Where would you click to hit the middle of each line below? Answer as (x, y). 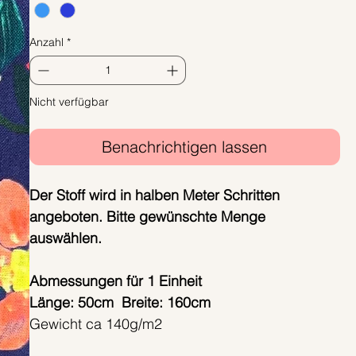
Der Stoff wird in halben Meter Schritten (154, 195)
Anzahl (46, 43)
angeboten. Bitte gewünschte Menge (147, 217)
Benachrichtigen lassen (185, 147)
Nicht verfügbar (69, 102)
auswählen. (65, 238)
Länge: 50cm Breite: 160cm (120, 303)
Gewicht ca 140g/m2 (95, 324)
